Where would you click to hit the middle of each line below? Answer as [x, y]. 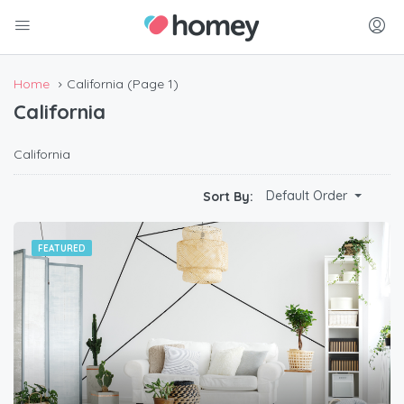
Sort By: [228, 197]
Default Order [307, 196]
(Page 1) [151, 84]
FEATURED [62, 249]
